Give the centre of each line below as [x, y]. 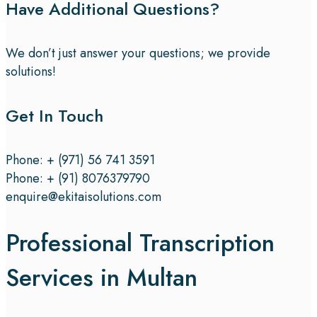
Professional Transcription [140, 243]
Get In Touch [54, 115]
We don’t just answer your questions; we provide [138, 53]
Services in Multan [102, 277]
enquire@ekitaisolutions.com [83, 196]
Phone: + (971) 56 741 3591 [80, 160]
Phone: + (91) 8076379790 [78, 178]
